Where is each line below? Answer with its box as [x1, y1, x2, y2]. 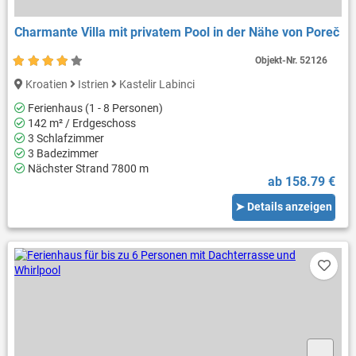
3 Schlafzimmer [25, 132, 104, 145]
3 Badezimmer [25, 147, 99, 161]
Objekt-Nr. [255, 54, 300, 66]
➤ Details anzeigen [235, 200, 333, 214]
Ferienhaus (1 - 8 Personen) [25, 102, 163, 115]
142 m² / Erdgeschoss [25, 117, 136, 130]
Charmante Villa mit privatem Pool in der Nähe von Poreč [14, 24, 339, 40]
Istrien [75, 77, 111, 91]
